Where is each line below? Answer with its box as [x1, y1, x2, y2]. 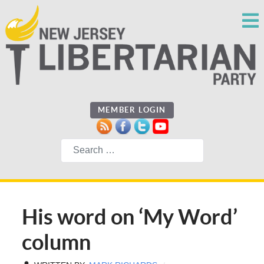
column [21, 230, 91, 255]
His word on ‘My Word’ [21, 204, 237, 229]
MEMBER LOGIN [97, 105, 167, 115]
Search [60, 138, 97, 151]
